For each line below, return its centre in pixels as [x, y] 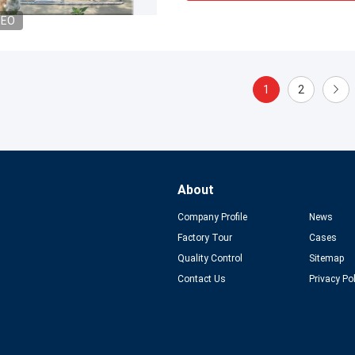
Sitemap [326, 258]
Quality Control [210, 258]
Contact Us [202, 279]
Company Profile [212, 217]
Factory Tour [205, 238]
